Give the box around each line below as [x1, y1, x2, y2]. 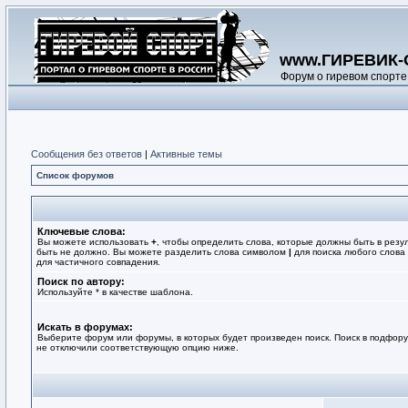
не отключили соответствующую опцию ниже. [36, 342, 239, 352]
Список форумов [36, 170, 114, 180]
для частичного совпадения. [36, 257, 160, 267]
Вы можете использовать [37, 237, 151, 247]
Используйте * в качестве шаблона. [37, 287, 193, 297]
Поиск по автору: [37, 276, 125, 287]
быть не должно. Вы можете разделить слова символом [36, 247, 289, 257]
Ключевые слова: [37, 226, 126, 237]
